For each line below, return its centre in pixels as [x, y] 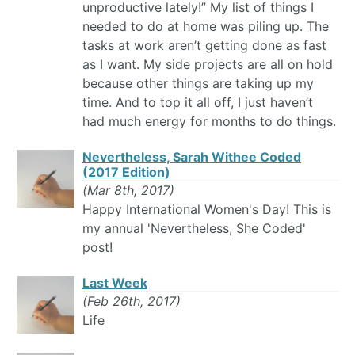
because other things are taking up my [198, 84]
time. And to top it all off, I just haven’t [198, 103]
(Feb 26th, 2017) [132, 302]
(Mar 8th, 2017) [128, 191]
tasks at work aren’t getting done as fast [204, 46]
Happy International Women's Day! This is [207, 210]
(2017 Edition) [126, 172]
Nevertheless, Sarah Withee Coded [192, 157]
